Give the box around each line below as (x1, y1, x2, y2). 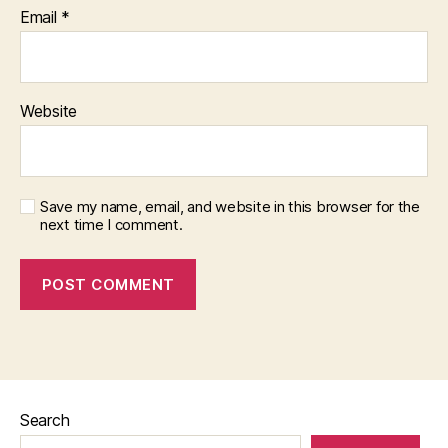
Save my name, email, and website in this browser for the (40, 197, 420, 217)
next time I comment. (40, 215, 183, 235)
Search (20, 410, 70, 431)
